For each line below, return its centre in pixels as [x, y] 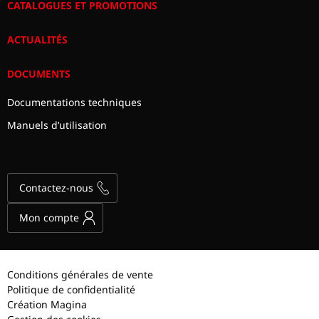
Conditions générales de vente [80, 274]
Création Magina [47, 304]
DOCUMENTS [39, 73]
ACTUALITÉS [38, 39]
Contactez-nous [57, 188]
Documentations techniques [75, 102]
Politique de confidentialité [72, 289]
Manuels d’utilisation [57, 125]
